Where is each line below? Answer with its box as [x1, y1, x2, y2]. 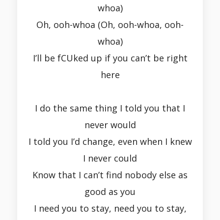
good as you [84, 186, 136, 198]
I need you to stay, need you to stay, [33, 202, 187, 215]
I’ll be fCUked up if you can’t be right [32, 52, 188, 64]
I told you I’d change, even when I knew [28, 136, 192, 148]
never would [84, 119, 136, 131]
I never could [83, 152, 137, 165]
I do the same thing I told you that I [35, 102, 185, 114]
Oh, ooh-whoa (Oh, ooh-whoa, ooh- [36, 19, 184, 31]
